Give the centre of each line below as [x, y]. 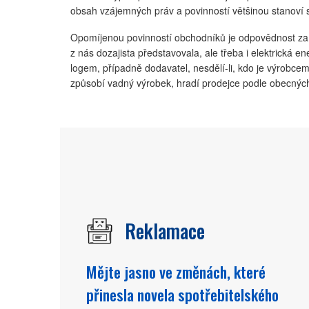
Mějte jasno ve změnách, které [176, 271]
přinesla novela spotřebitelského [182, 294]
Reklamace [165, 230]
